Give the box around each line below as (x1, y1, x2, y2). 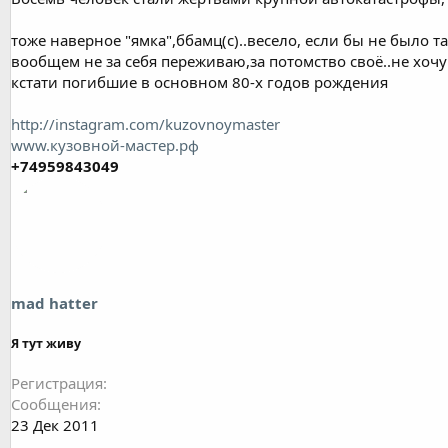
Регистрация (11, 372, 103, 393)
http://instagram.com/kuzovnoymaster (11, 114, 280, 134)
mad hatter (11, 292, 98, 313)
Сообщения (11, 393, 97, 414)
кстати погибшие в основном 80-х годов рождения (11, 72, 388, 92)
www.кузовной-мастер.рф (11, 135, 199, 155)
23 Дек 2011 (11, 414, 99, 435)
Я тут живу (11, 334, 81, 352)
